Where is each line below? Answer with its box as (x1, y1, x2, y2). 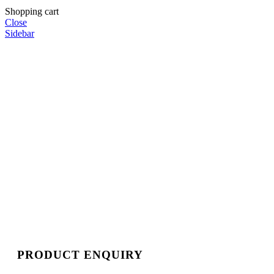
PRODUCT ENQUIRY (17, 248, 143, 262)
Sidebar (5, 28, 34, 39)
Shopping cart (5, 6, 59, 17)
